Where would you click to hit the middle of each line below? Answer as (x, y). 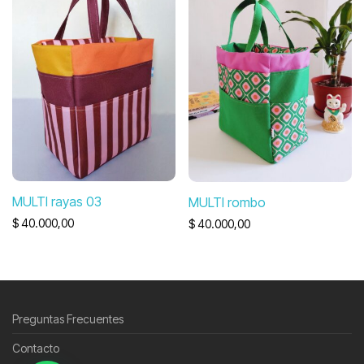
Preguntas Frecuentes (68, 319)
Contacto (36, 349)
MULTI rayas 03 (57, 202)
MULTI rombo (227, 202)
